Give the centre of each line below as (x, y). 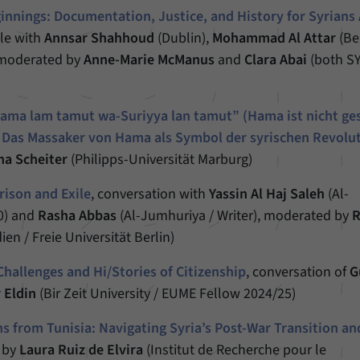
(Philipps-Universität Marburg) (160, 160)
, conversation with (150, 194)
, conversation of (298, 272)
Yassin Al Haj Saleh (267, 194)
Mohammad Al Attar (274, 38)
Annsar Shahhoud (100, 38)
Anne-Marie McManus (149, 60)
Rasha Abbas (78, 216)
